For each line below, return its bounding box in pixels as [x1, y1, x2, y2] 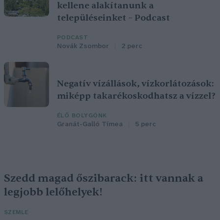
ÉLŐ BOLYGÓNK [57, 112, 107, 119]
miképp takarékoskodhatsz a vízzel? [57, 90, 216, 102]
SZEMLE [4, 209, 28, 216]
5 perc [135, 121, 156, 129]
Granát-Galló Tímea [57, 121, 123, 129]
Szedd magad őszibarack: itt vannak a [4, 171, 203, 186]
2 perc [121, 43, 142, 51]
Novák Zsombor [57, 43, 109, 51]
